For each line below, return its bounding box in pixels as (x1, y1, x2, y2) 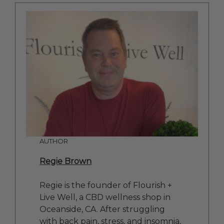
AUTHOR (39, 136, 68, 145)
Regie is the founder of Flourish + (39, 180, 172, 190)
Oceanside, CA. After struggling (39, 204, 165, 214)
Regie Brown (39, 156, 92, 166)
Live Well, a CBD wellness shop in (39, 192, 171, 202)
